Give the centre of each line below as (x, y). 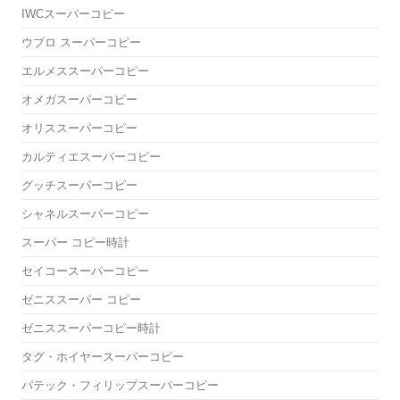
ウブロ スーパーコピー (81, 43)
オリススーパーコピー (79, 129)
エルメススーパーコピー (85, 71)
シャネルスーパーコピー (85, 214)
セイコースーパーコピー (85, 271)
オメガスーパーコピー (79, 100)
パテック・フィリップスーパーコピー (120, 386)
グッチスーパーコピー (79, 186)
